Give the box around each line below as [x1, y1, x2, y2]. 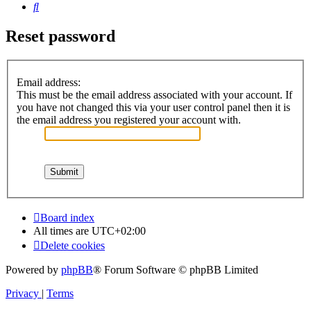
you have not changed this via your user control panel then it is [17, 101, 290, 113]
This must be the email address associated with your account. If [17, 88, 292, 101]
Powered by [6, 263, 61, 276]
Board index [40, 211, 94, 224]
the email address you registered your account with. [17, 113, 241, 126]
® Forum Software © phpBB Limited [93, 263, 258, 276]
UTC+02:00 [92, 224, 146, 237]
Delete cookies [40, 239, 105, 251]
